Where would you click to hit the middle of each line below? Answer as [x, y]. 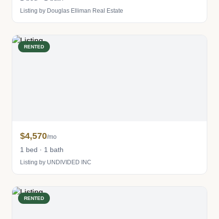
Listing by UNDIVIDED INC [56, 162]
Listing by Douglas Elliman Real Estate [72, 11]
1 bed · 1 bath [42, 150]
